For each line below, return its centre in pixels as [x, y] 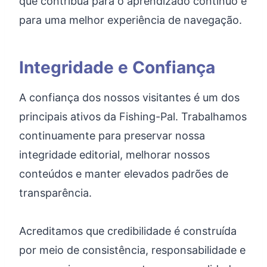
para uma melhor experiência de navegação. [131, 20]
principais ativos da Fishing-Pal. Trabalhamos [133, 117]
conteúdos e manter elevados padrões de [124, 174]
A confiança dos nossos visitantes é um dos [129, 97]
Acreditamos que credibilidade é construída [128, 231]
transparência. [55, 193]
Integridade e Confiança [117, 67]
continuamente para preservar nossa [112, 136]
